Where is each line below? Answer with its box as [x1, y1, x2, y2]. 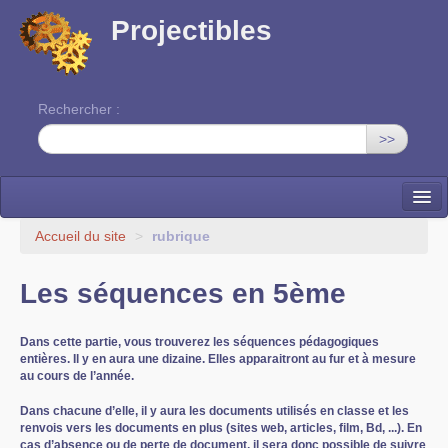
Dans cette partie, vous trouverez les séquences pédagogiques [20, 335, 379, 349]
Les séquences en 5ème [20, 278, 346, 309]
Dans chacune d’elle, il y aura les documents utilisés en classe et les [20, 403, 409, 418]
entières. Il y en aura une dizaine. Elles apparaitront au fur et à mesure [20, 352, 416, 366]
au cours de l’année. [20, 369, 134, 383]
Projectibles [111, 15, 272, 46]
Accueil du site [35, 228, 126, 244]
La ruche [16, 222, 76, 238]
